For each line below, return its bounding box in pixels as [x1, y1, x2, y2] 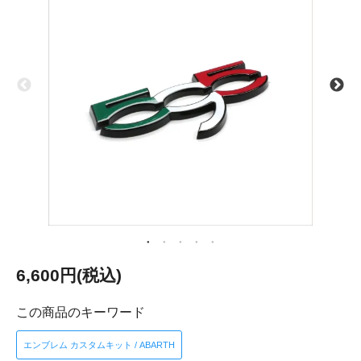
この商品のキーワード [16, 305, 145, 319]
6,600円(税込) [16, 266, 122, 284]
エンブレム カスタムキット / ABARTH [23, 340, 175, 350]
